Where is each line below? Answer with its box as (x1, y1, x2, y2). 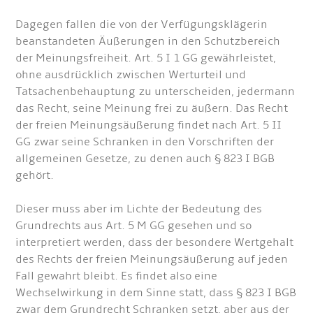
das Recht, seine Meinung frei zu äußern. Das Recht (15, 101, 289, 115)
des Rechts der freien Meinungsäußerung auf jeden (15, 252, 289, 266)
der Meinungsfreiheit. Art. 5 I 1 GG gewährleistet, (15, 51, 277, 65)
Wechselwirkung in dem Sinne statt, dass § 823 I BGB (15, 286, 297, 300)
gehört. (15, 168, 54, 182)
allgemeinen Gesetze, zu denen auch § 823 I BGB (15, 152, 275, 166)
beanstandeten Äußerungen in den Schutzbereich (15, 34, 281, 48)
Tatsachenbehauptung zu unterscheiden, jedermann (15, 85, 296, 99)
